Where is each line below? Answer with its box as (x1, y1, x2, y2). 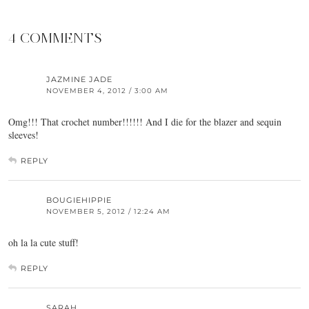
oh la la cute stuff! (8, 236, 79, 250)
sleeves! (8, 128, 39, 142)
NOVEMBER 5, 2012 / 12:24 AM (46, 207, 170, 217)
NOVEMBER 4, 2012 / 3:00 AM (46, 86, 168, 96)
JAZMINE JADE (46, 74, 112, 85)
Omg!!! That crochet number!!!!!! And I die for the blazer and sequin (8, 115, 281, 129)
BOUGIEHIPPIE (46, 195, 112, 206)
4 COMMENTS (8, 30, 102, 47)
